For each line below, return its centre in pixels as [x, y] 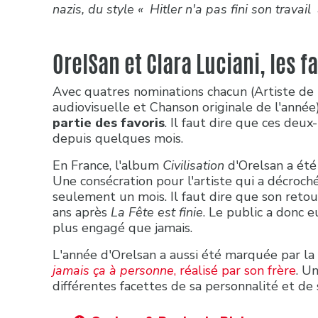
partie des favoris [109, 122]
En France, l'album [108, 165]
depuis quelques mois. [120, 138]
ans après [82, 212]
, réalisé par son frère [235, 270]
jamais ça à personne [113, 270]
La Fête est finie [157, 212]
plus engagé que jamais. [124, 227]
